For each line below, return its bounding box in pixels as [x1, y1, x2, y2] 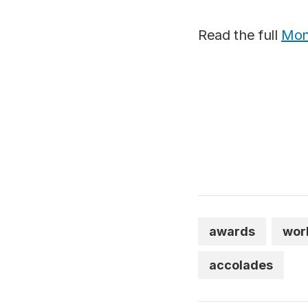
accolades [209, 258, 273, 272]
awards [209, 224, 255, 239]
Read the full [198, 27, 282, 43]
